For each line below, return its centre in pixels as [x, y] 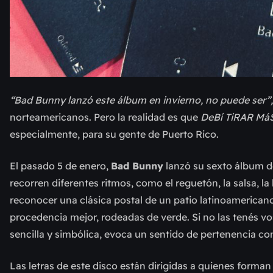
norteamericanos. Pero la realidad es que [105, 117]
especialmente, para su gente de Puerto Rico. [114, 134]
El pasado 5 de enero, [60, 166]
